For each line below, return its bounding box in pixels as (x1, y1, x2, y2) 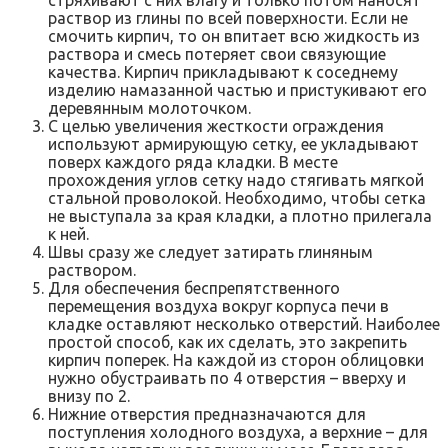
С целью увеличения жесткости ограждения (48, 116, 384, 135)
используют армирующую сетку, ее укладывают (48, 134, 419, 153)
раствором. (48, 260, 136, 279)
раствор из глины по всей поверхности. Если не (48, 8, 408, 27)
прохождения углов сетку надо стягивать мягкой (48, 170, 424, 189)
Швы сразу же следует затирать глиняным (48, 242, 373, 261)
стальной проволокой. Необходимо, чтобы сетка (48, 188, 426, 207)
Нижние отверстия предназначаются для (48, 404, 366, 423)
